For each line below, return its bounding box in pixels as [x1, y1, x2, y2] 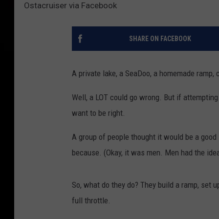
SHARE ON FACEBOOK [129, 34, 191, 43]
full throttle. [72, 195, 110, 205]
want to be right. [72, 108, 125, 118]
